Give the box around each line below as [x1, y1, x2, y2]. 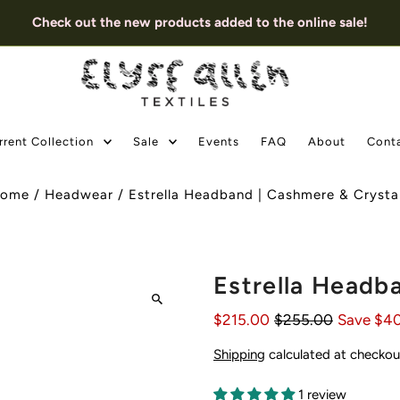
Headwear [45, 187, 114, 203]
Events [198, 134, 240, 148]
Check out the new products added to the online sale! [31, 14, 368, 30]
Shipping [212, 346, 265, 362]
